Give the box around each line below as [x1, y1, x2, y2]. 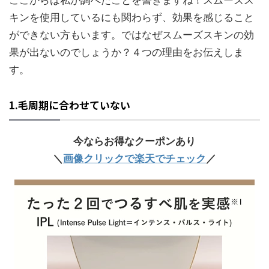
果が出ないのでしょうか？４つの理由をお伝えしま [9, 46, 244, 59]
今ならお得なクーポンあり [73, 135, 196, 148]
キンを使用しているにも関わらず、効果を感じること [9, 11, 254, 24]
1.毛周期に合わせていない [9, 97, 130, 113]
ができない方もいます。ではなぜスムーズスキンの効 [9, 29, 254, 41]
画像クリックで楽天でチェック [63, 153, 206, 165]
